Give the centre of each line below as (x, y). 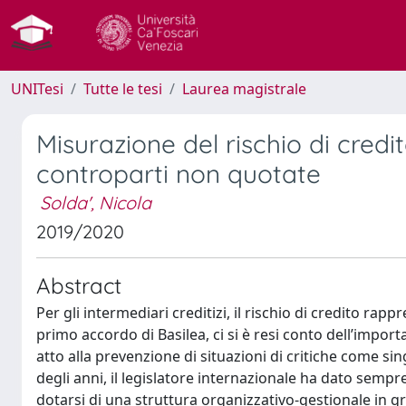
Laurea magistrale (244, 89)
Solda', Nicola (96, 203)
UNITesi (37, 89)
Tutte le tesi (123, 89)
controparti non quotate (179, 174)
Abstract (79, 285)
